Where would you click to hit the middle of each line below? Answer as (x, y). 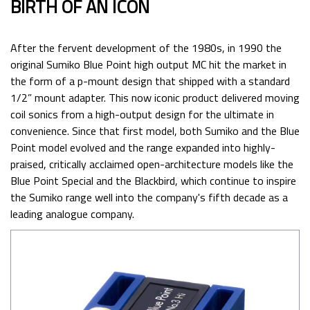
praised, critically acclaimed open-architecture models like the (152, 164)
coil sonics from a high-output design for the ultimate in (142, 115)
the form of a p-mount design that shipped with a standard (150, 81)
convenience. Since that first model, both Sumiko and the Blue (155, 131)
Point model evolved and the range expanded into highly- (143, 148)
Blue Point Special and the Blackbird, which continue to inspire (153, 181)
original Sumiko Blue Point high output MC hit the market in (148, 65)
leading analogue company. (74, 214)
